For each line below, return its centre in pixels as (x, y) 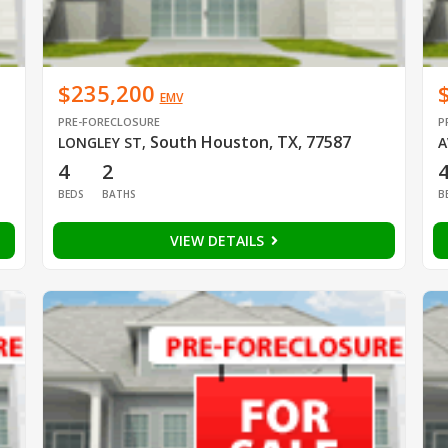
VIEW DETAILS (218, 240)
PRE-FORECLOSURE (108, 121)
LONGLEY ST (99, 142)
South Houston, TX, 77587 (250, 141)
